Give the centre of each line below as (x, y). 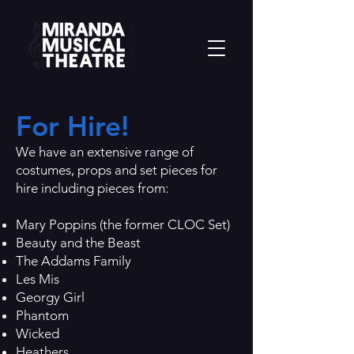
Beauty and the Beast (78, 243)
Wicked (38, 333)
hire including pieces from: (92, 188)
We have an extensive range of (105, 152)
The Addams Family (73, 261)
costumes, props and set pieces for (117, 170)
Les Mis (38, 279)
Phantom (42, 315)
